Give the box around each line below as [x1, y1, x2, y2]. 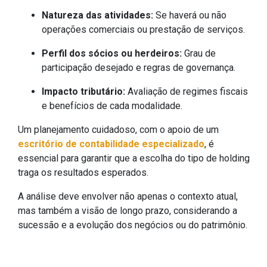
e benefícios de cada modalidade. [42, 100, 182, 112]
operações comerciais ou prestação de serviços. [42, 24, 245, 36]
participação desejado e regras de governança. [42, 62, 235, 74]
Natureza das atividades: [42, 10, 156, 21]
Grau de [184, 48, 216, 60]
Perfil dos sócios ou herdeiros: [42, 48, 184, 60]
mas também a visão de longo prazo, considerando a [18, 205, 237, 217]
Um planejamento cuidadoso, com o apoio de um [18, 124, 219, 136]
